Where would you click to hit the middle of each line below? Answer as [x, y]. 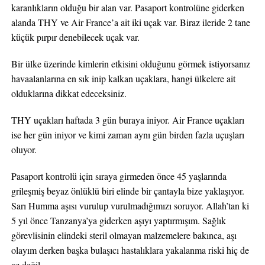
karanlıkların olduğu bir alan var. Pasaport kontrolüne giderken [127, 7]
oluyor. [24, 149]
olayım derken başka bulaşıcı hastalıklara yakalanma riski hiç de [130, 250]
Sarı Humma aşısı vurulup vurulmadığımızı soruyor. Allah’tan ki [130, 206]
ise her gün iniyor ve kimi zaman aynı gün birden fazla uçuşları [127, 135]
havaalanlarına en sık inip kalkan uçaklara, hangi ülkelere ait [123, 78]
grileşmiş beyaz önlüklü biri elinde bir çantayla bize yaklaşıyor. [127, 191]
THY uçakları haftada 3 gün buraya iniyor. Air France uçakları [127, 120]
